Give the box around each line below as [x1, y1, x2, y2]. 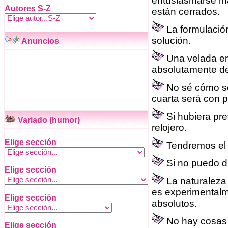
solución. [152, 35, 191, 46]
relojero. [152, 122, 187, 133]
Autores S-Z [5, 4, 51, 13]
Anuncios [20, 37, 59, 45]
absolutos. [152, 198, 197, 209]
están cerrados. [152, 6, 220, 17]
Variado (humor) [16, 116, 80, 124]
